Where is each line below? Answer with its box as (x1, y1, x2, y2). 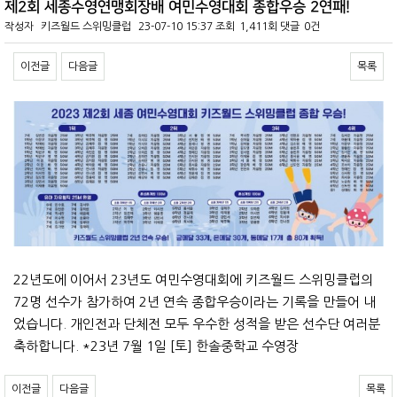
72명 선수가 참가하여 (13, 295, 139, 309)
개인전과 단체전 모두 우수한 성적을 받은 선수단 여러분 (70, 317, 380, 331)
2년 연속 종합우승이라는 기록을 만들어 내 (139, 295, 376, 309)
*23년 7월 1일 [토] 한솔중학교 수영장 (82, 339, 299, 354)
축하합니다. (13, 339, 82, 354)
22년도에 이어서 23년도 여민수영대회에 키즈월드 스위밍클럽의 (13, 273, 373, 287)
